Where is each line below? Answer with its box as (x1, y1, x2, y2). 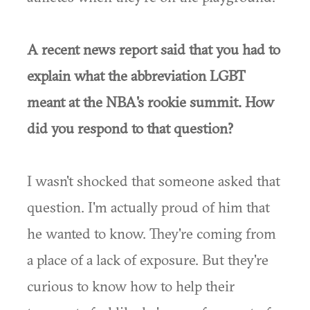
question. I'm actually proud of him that (27, 198, 270, 216)
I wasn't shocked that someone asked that (27, 172, 280, 190)
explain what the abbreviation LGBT (27, 66, 246, 84)
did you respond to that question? (27, 119, 233, 137)
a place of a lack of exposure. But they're (27, 250, 268, 268)
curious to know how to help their (27, 277, 235, 295)
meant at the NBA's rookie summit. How (27, 93, 274, 111)
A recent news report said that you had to (27, 40, 280, 58)
